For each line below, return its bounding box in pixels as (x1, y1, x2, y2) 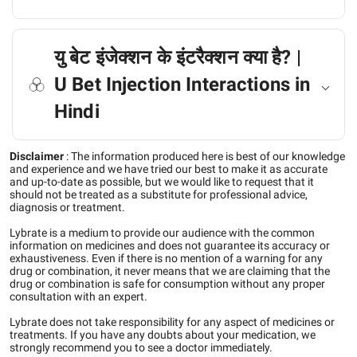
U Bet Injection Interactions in (54, 73, 311, 96)
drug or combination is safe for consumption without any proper (10, 277, 325, 290)
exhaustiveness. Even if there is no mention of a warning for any (10, 252, 323, 265)
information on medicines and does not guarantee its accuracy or (10, 239, 330, 252)
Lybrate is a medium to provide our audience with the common (10, 226, 315, 239)
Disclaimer (10, 150, 64, 163)
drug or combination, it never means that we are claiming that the (10, 265, 330, 277)
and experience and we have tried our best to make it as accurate (10, 163, 328, 175)
